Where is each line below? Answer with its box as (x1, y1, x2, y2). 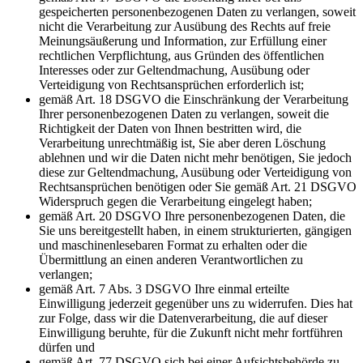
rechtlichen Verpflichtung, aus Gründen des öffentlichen (39, 48, 324, 62)
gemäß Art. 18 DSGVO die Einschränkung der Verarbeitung (39, 92, 348, 106)
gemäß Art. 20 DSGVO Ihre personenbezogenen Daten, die (39, 208, 345, 223)
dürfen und (39, 340, 95, 354)
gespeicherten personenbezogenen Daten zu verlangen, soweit (39, 4, 356, 19)
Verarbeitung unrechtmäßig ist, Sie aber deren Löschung (39, 135, 326, 150)
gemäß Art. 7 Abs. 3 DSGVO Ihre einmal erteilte (39, 281, 289, 296)
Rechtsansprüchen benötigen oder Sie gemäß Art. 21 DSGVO (39, 179, 357, 194)
